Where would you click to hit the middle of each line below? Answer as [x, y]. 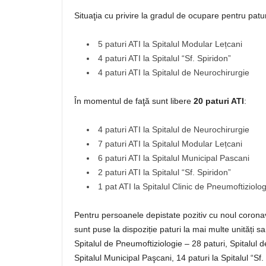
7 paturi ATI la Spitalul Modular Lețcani [170, 144]
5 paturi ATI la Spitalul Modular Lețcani [170, 44]
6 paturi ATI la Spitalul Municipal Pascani [174, 158]
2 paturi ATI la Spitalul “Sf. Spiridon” [164, 172]
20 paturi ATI [219, 101]
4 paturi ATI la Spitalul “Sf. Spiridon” [164, 58]
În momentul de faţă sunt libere [134, 101]
